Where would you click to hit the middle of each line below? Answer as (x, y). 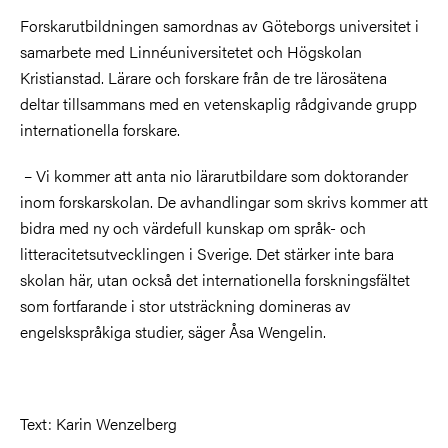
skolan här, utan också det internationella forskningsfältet (215, 279)
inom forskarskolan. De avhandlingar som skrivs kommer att (224, 201)
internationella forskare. (100, 129)
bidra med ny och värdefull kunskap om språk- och (193, 227)
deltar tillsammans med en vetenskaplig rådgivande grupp (218, 103)
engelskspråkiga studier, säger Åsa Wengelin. (173, 331)
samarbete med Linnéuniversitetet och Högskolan (191, 51)
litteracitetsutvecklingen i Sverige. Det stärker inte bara (207, 253)
